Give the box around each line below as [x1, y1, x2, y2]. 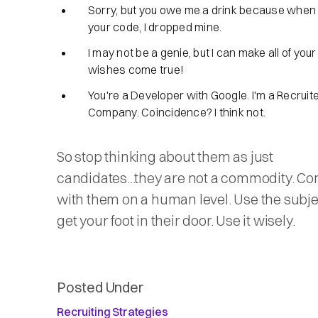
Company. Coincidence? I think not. [88, 105, 266, 119]
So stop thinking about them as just [57, 148, 273, 165]
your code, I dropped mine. [88, 20, 222, 34]
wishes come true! [88, 62, 189, 77]
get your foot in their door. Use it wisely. [57, 212, 295, 229]
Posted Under [57, 278, 144, 296]
